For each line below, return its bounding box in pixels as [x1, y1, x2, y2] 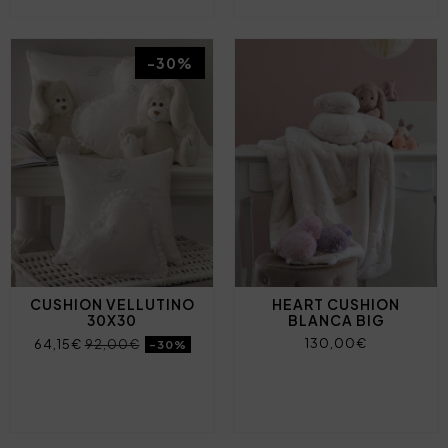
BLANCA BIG [287, 310, 385, 329]
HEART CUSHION [272, 294, 400, 313]
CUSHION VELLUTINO [29, 294, 195, 313]
